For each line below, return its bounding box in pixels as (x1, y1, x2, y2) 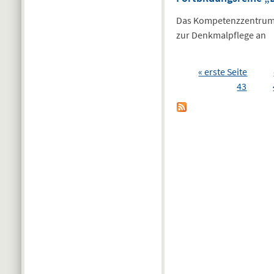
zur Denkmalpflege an (176, 29, 267, 42)
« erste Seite (198, 65, 248, 78)
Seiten (176, 64, 207, 79)
